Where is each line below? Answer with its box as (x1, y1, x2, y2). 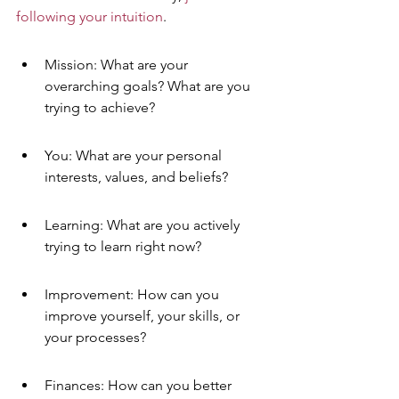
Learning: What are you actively (45, 216, 243, 233)
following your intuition (16, 8, 163, 25)
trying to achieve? (45, 99, 155, 116)
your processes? (45, 329, 146, 346)
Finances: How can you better (45, 377, 235, 394)
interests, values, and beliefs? (45, 168, 228, 185)
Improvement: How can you (45, 286, 223, 303)
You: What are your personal (45, 147, 225, 164)
